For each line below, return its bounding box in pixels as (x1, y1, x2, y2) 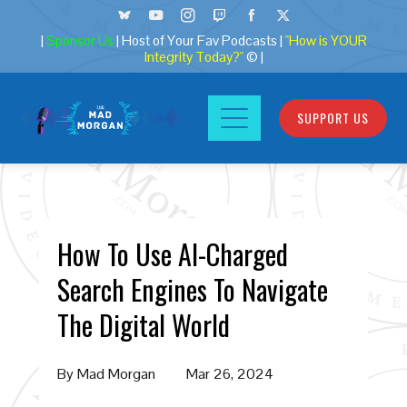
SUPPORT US (296, 108, 369, 127)
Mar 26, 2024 (185, 364, 273, 383)
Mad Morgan (76, 364, 155, 383)
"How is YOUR (284, 32, 367, 50)
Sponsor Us (43, 32, 116, 50)
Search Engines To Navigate (56, 269, 328, 310)
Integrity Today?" (144, 48, 243, 66)
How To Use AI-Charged (56, 233, 288, 274)
